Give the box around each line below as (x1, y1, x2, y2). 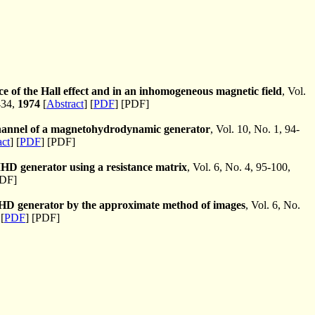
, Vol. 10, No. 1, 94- (210, 122, 300, 135)
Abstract (46, 97, 84, 110)
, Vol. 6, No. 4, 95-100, (187, 160, 290, 173)
